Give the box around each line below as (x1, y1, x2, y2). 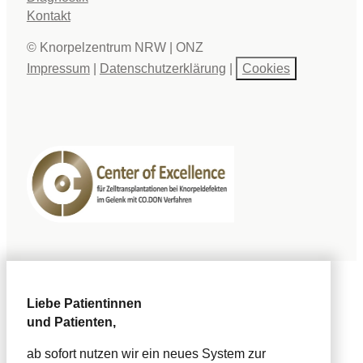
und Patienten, (26, 314, 116, 329)
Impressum (26, 61, 90, 76)
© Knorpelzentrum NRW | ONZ (26, 40, 203, 55)
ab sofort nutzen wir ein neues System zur (26, 346, 266, 361)
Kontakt (26, 7, 70, 23)
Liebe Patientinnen (26, 296, 142, 310)
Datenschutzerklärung (99, 61, 226, 76)
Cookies (241, 61, 290, 76)
